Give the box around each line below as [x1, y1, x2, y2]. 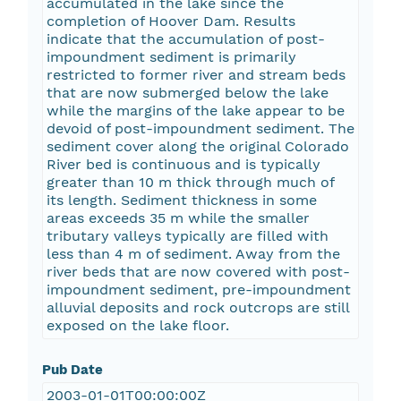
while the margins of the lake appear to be [46, 102, 345, 120]
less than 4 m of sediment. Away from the [46, 245, 340, 263]
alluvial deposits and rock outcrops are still [46, 299, 350, 317]
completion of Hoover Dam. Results [46, 13, 295, 30]
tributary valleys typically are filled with [46, 227, 328, 245]
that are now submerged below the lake [46, 84, 328, 102]
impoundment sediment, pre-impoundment [46, 281, 351, 299]
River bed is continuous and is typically [46, 156, 320, 174]
